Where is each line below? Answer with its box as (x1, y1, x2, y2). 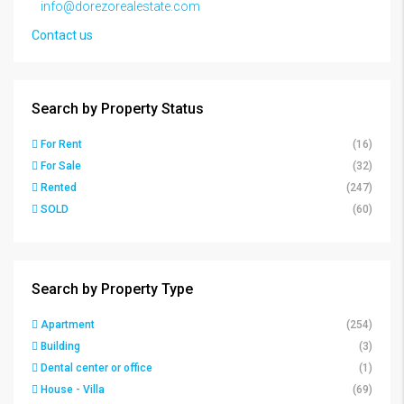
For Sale (41, 160, 81, 172)
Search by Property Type (32, 280, 193, 298)
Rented (41, 181, 77, 194)
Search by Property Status (32, 100, 204, 117)
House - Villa (41, 383, 105, 396)
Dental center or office (41, 362, 152, 374)
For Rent (41, 138, 82, 151)
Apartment (41, 318, 95, 331)
